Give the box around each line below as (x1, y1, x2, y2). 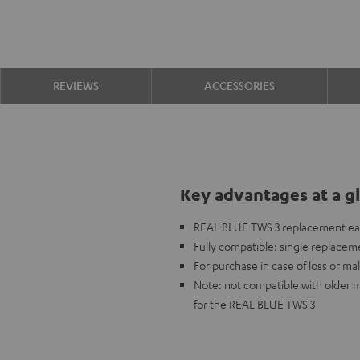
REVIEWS (52, 78, 99, 92)
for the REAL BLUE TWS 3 (194, 297, 315, 311)
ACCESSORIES (204, 78, 276, 92)
